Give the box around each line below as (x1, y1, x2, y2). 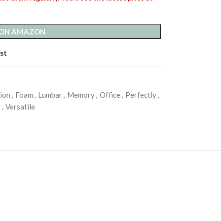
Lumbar (37, 90, 62, 99)
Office (99, 90, 120, 99)
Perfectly (125, 90, 156, 99)
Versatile (5, 102, 35, 111)
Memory (67, 90, 95, 99)
